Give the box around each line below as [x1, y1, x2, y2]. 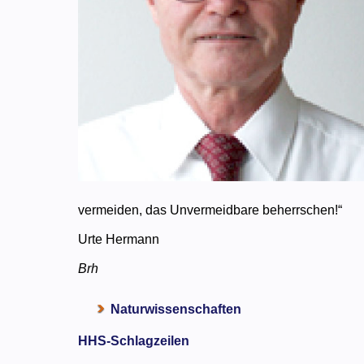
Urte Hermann [78, 232, 160, 246]
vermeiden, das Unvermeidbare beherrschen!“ [78, 202, 343, 217]
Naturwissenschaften [110, 301, 242, 316]
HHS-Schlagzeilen [78, 333, 190, 348]
